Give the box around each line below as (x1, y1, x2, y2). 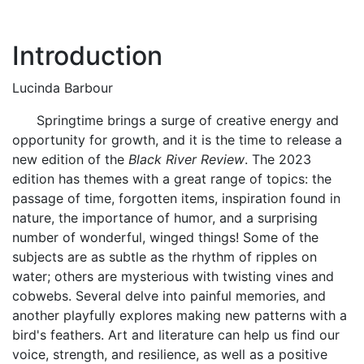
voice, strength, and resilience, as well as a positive (12, 346, 327, 362)
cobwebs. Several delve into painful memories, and (12, 288, 326, 304)
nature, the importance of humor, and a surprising (12, 210, 318, 226)
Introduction (12, 40, 162, 71)
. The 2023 (245, 151, 311, 167)
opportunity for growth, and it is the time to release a (12, 132, 342, 148)
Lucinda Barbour (12, 80, 113, 96)
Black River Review (128, 151, 245, 167)
